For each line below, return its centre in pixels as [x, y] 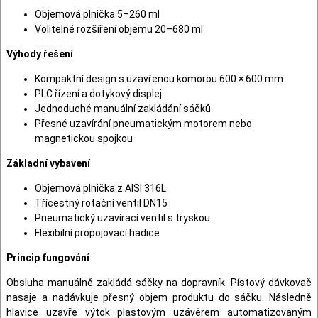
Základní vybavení [48, 164]
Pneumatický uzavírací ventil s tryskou [122, 218]
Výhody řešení [40, 54]
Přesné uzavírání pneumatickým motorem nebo [143, 124]
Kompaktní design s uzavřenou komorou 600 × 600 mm [159, 79]
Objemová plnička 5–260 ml [97, 15]
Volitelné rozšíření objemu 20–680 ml [119, 29]
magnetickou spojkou [84, 139]
